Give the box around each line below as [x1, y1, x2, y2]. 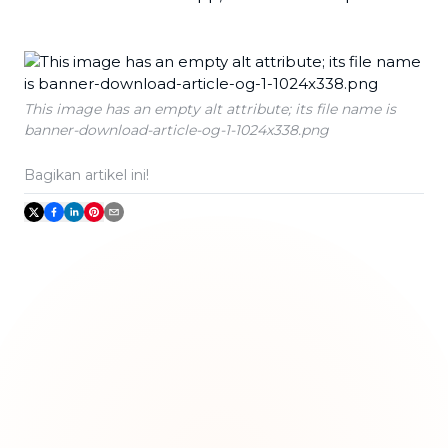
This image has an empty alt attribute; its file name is [24, 100, 396, 118]
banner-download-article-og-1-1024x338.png [24, 121, 329, 139]
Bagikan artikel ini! [24, 166, 149, 184]
